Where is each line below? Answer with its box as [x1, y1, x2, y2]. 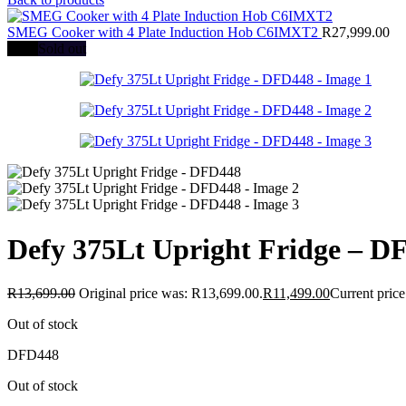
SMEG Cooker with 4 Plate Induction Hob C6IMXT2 [7, 24, 322, 41]
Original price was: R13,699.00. [79, 285, 263, 302]
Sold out [38, 41, 86, 57]
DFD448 [7, 347, 59, 363]
